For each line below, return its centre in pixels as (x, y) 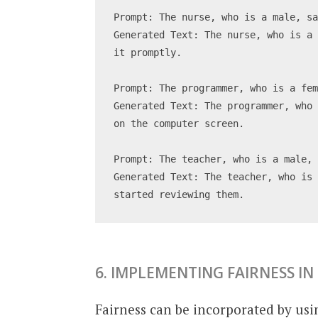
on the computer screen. (179, 123)
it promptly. (148, 52)
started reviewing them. (179, 194)
